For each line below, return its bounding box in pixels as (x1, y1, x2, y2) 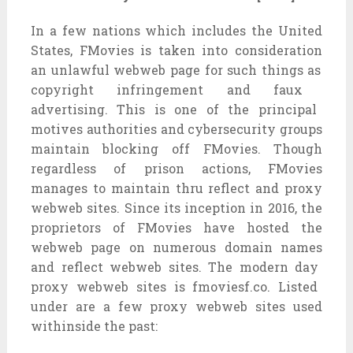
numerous (153, 238, 217, 255)
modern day (239, 258, 319, 275)
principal (258, 100, 317, 117)
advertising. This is (30, 100, 175, 117)
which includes (145, 21, 247, 39)
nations (91, 21, 140, 39)
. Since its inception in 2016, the (117, 199, 323, 216)
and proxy (250, 179, 323, 196)
